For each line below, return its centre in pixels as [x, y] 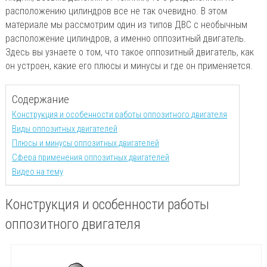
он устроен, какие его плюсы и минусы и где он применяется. [129, 66]
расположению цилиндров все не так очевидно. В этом [116, 11]
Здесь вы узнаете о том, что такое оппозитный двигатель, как [129, 52]
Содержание [40, 99]
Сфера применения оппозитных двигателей [90, 157]
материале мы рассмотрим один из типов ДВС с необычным [126, 24]
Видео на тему [37, 172]
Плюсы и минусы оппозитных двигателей [85, 143]
